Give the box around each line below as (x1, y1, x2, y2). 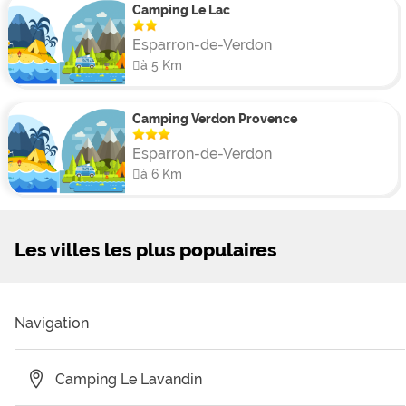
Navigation (14, 314, 89, 333)
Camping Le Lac (131, 2, 230, 18)
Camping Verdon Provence (131, 111, 297, 127)
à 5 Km (140, 57, 182, 73)
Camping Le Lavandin (54, 371, 202, 389)
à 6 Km (140, 166, 182, 182)
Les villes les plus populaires (14, 238, 276, 262)
